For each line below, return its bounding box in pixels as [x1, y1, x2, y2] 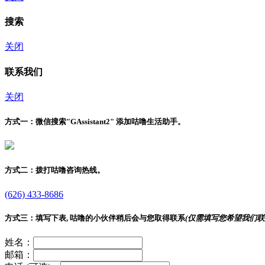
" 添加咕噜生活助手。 [110, 117, 185, 127]
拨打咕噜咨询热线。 [35, 166, 105, 175]
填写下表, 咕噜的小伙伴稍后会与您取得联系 [35, 213, 185, 222]
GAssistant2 [70, 117, 110, 127]
